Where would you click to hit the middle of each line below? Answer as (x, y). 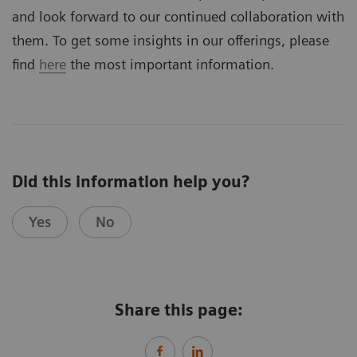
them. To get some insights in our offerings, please (171, 41)
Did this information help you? (131, 182)
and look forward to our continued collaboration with (178, 17)
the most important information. (170, 65)
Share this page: (178, 310)
